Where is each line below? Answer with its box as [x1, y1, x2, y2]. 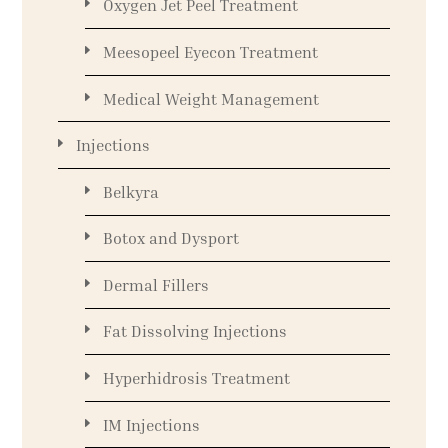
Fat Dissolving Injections [102, 321, 287, 342]
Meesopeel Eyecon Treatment [102, 41, 318, 62]
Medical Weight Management [102, 88, 319, 109]
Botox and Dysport [102, 228, 239, 249]
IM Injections [102, 414, 200, 435]
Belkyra [102, 181, 159, 202]
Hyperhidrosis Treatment [102, 368, 290, 389]
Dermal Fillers [102, 274, 209, 295]
